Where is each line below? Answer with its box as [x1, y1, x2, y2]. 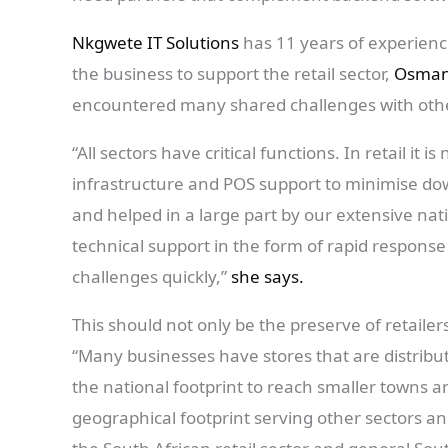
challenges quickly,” [72, 265, 227, 289]
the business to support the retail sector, [72, 62, 394, 86]
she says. [227, 265, 308, 289]
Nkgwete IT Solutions [72, 31, 239, 55]
